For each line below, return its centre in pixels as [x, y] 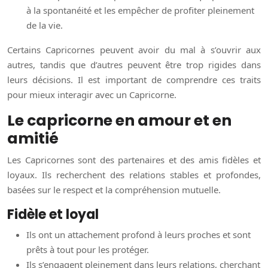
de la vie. [45, 25]
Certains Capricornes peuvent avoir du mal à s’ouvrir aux [134, 50]
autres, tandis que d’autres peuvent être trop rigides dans [134, 65]
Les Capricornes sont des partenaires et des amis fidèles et [134, 160]
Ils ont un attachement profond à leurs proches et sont [138, 235]
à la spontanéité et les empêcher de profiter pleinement [140, 10]
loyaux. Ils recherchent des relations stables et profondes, [134, 175]
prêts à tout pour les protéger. [88, 250]
